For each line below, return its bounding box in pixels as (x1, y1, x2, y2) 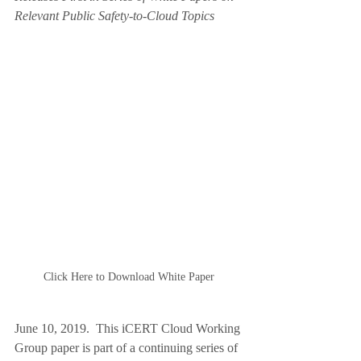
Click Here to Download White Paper (44, 271, 214, 283)
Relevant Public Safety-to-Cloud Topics (15, 9, 221, 23)
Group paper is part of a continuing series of (15, 341, 241, 355)
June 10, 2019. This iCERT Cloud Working (15, 322, 243, 335)
